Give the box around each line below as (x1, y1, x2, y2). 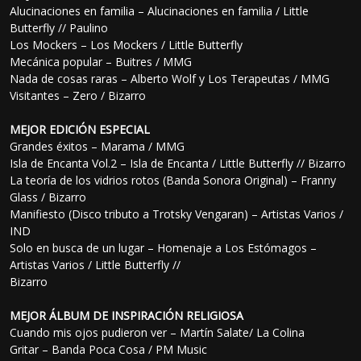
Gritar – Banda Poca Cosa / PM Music (10, 342, 208, 358)
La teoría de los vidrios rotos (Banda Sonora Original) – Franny (10, 172, 337, 189)
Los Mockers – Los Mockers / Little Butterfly (10, 37, 243, 53)
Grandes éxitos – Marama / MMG (10, 139, 185, 155)
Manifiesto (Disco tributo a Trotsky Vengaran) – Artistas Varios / (10, 206, 344, 222)
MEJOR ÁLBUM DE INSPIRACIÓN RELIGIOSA (10, 308, 244, 324)
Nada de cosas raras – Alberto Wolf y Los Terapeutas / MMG (10, 71, 330, 87)
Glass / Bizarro (10, 189, 87, 205)
